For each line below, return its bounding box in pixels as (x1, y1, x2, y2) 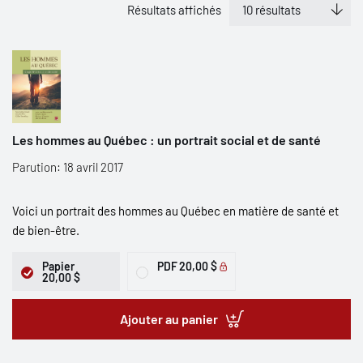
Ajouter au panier (119, 311, 218, 327)
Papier (42, 259, 75, 273)
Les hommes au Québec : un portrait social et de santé (12, 132, 321, 147)
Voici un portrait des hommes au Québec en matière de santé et (12, 203, 339, 218)
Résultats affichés (127, 2, 221, 17)
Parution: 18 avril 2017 (12, 160, 123, 174)
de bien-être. (12, 223, 79, 237)
